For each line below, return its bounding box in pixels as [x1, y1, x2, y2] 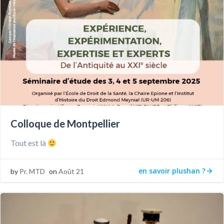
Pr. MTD [19, 167, 45, 175]
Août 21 [58, 167, 84, 175]
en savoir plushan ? [138, 165, 205, 175]
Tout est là [10, 138, 47, 147]
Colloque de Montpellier [10, 117, 120, 129]
